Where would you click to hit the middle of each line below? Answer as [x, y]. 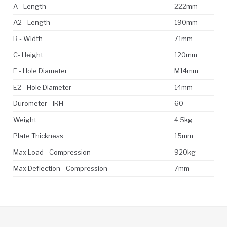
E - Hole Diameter [40, 71]
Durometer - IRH [38, 103]
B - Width [28, 38]
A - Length [30, 6]
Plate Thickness [38, 136]
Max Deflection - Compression [60, 168]
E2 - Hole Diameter [42, 87]
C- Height [28, 54]
